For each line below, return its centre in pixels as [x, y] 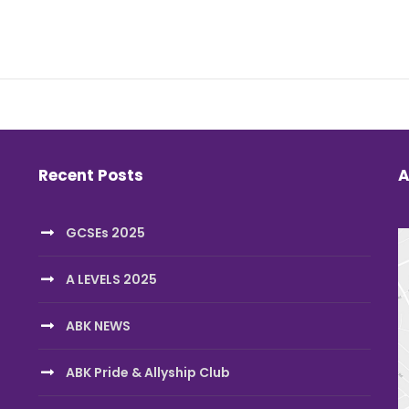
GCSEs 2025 [105, 232]
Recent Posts [90, 175]
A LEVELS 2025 [111, 279]
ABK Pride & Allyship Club [147, 372]
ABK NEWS [98, 325]
